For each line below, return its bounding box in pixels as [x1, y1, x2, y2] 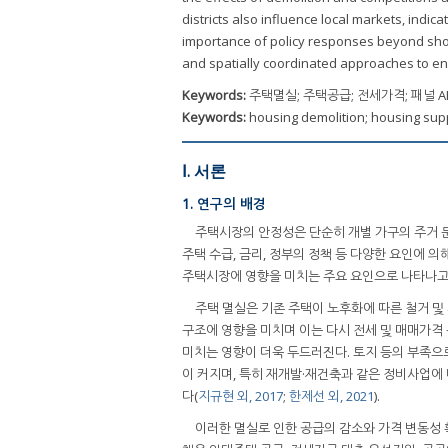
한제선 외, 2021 [289, 387, 374, 406]
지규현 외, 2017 [198, 387, 283, 406]
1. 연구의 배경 [182, 193, 266, 213]
